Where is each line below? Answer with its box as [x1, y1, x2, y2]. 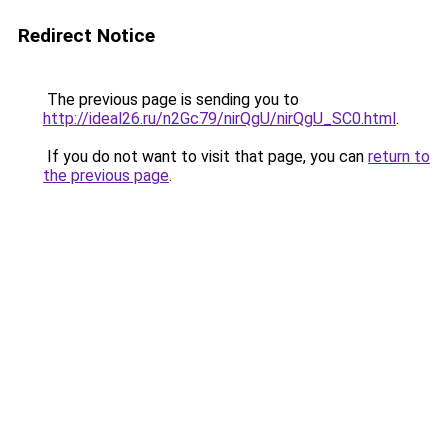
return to [368, 147, 430, 166]
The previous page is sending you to [43, 90, 299, 109]
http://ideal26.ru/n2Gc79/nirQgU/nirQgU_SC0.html [43, 109, 396, 128]
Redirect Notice [18, 24, 155, 47]
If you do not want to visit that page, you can [43, 147, 368, 166]
